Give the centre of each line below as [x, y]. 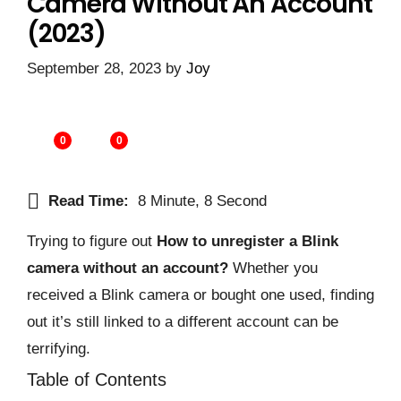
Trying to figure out [92, 241]
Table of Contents [97, 380]
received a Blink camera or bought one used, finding [200, 294]
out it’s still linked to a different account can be [183, 321]
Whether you [275, 268]
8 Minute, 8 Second [202, 200]
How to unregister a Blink [247, 241]
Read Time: [89, 200]
